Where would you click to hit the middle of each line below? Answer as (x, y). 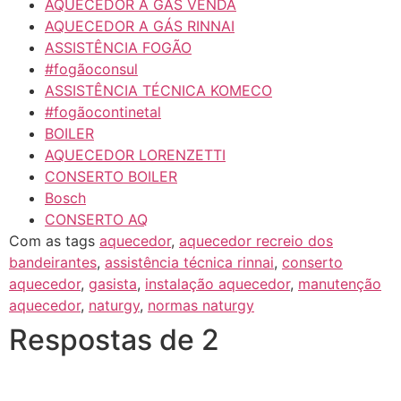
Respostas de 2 (114, 340)
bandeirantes (53, 263)
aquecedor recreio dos (256, 241)
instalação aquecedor (218, 284)
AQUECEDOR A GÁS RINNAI (140, 26)
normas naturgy (201, 306)
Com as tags (54, 241)
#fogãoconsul (91, 69)
